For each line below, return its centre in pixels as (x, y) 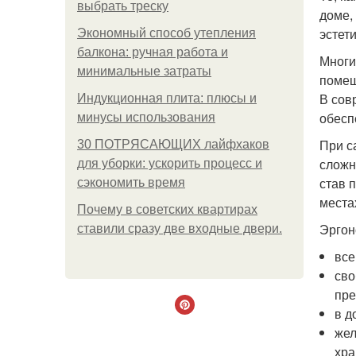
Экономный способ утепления (166, 33)
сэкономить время (131, 182)
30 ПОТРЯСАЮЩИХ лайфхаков (173, 144)
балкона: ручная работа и (153, 52)
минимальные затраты (144, 71)
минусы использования (146, 117)
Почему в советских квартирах (167, 209)
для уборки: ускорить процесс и (170, 163)
